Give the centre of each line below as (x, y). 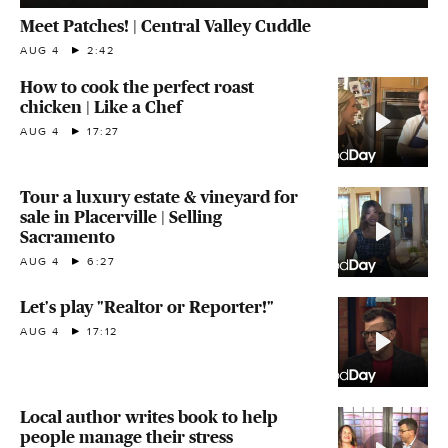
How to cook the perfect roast (137, 86)
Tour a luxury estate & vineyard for (159, 196)
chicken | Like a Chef (101, 106)
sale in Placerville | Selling (121, 216)
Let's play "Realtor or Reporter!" (147, 306)
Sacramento (67, 236)
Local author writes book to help (149, 416)
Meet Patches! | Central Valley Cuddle (165, 25)
